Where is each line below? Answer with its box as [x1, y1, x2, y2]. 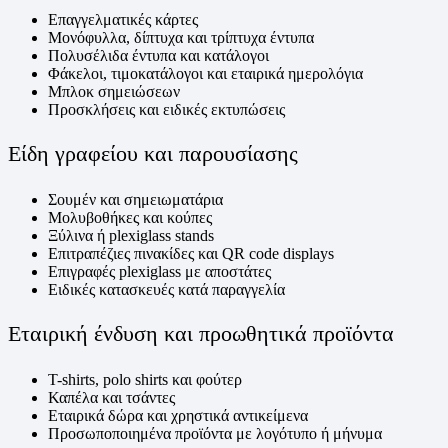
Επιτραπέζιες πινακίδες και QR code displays [48, 244, 334, 262]
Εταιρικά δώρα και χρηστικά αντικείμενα [48, 406, 308, 424]
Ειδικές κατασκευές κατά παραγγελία [48, 280, 285, 298]
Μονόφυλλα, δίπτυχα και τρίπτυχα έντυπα [48, 28, 314, 46]
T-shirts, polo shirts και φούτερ [48, 370, 242, 388]
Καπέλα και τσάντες [48, 388, 175, 406]
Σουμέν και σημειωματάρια [48, 190, 223, 208]
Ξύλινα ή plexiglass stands [48, 226, 214, 244]
